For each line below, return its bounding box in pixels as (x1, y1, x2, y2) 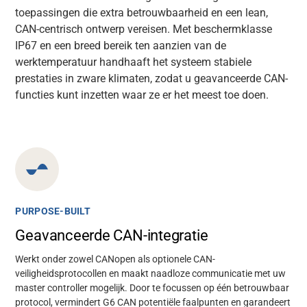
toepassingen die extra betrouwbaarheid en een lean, (15, 6, 269, 19)
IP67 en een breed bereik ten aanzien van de (15, 39, 227, 52)
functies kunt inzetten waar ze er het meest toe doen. (15, 88, 269, 101)
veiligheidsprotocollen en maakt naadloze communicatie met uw (15, 268, 286, 279)
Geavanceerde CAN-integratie (15, 226, 208, 244)
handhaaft (99, 56, 151, 69)
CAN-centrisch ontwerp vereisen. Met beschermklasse (15, 23, 273, 36)
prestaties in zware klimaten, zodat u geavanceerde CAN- (15, 72, 288, 85)
